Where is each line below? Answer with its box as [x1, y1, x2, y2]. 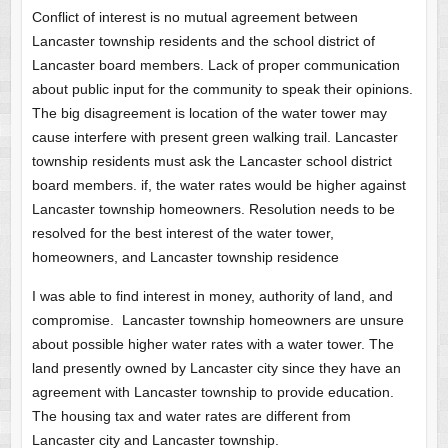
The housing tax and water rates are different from [31, 407, 351, 424]
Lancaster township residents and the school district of [31, 32, 375, 49]
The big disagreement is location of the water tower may [31, 104, 387, 121]
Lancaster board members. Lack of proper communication [31, 56, 400, 73]
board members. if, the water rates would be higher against [31, 176, 406, 193]
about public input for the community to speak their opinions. [31, 80, 413, 97]
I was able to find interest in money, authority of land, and [31, 287, 393, 304]
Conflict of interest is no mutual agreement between [31, 8, 358, 25]
